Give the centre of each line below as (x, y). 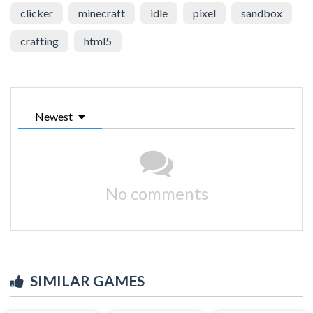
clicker (37, 13)
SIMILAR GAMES (87, 280)
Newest (54, 116)
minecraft (102, 13)
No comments (156, 193)
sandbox (262, 13)
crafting (39, 41)
